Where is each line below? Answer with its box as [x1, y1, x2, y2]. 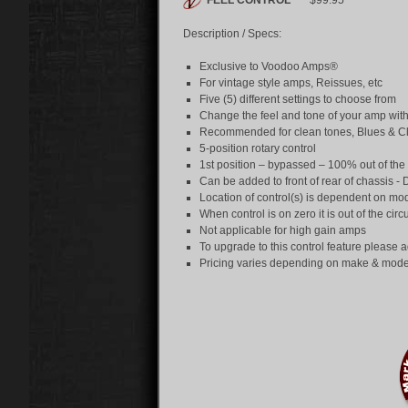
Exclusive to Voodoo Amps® [199, 59, 338, 73]
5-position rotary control [199, 141, 316, 155]
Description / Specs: [183, 26, 281, 40]
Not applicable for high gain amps [199, 223, 366, 237]
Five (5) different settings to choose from [199, 92, 396, 106]
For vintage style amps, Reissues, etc [199, 76, 382, 89]
